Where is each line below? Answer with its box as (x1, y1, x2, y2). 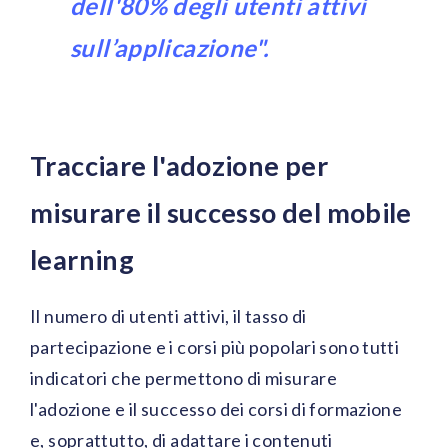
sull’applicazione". (70, 33, 269, 63)
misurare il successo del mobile (30, 196, 412, 230)
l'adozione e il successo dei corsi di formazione (30, 398, 403, 421)
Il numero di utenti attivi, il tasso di (30, 305, 307, 328)
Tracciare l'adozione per (30, 149, 329, 183)
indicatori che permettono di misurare (30, 367, 338, 390)
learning (30, 243, 135, 277)
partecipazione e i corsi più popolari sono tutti (30, 336, 400, 359)
